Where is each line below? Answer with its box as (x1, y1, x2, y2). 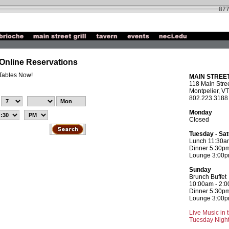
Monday (189, 109, 212, 116)
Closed (189, 116, 209, 123)
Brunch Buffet (189, 173, 226, 180)
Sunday (189, 166, 211, 173)
